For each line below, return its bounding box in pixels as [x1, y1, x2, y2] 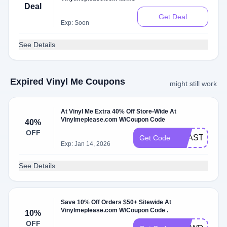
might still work [170, 80, 217, 88]
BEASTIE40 [176, 133, 220, 142]
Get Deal [159, 13, 187, 21]
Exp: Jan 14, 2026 [61, 140, 111, 147]
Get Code [139, 134, 170, 142]
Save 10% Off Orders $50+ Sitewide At [61, 199, 172, 206]
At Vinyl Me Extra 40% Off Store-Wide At [61, 108, 177, 115]
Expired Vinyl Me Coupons [10, 77, 125, 87]
